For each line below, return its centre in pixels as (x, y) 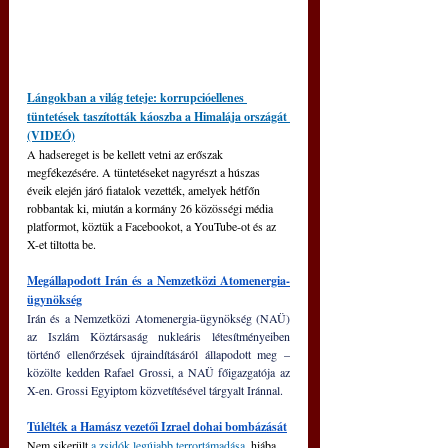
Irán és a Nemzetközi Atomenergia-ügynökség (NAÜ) (158, 317)
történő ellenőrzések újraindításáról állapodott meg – (158, 353)
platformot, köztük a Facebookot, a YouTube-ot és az (153, 225)
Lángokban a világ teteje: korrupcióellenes (137, 97)
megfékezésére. (64, 171)
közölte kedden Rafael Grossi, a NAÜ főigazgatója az (158, 371)
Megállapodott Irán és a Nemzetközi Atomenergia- (158, 280)
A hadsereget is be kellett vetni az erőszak (126, 153)
